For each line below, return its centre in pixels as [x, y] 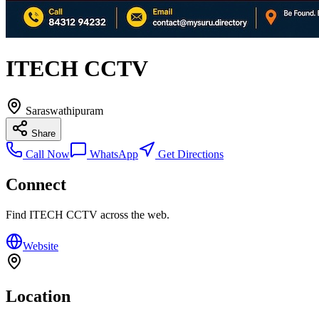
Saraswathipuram [64, 110]
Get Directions [189, 154]
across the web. [134, 214]
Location [38, 296]
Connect [36, 184]
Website [41, 246]
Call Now [46, 154]
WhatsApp [113, 154]
